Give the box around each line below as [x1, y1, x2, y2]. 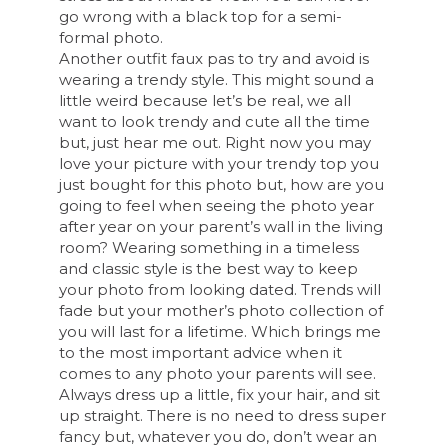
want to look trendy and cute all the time [59, 111, 371, 131]
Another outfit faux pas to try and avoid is [59, 48, 370, 68]
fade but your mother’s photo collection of [59, 300, 384, 320]
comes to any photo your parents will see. [59, 363, 377, 383]
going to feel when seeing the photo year [59, 195, 375, 215]
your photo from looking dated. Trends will [59, 279, 382, 299]
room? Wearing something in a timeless [59, 237, 360, 257]
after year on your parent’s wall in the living [59, 216, 384, 236]
